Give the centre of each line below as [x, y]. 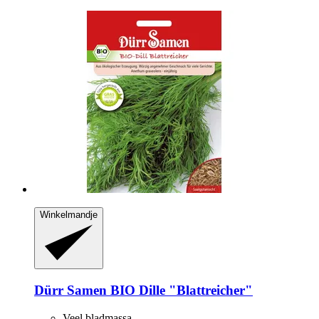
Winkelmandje [69, 215]
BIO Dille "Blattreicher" [180, 291]
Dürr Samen [70, 291]
